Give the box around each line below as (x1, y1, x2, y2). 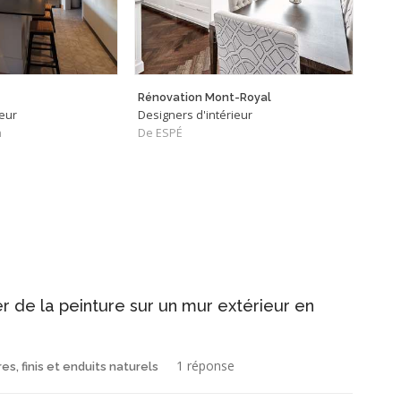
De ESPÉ (138, 124, 183, 141)
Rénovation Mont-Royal (138, 90, 271, 104)
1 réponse (176, 356, 235, 374)
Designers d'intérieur (138, 107, 252, 123)
